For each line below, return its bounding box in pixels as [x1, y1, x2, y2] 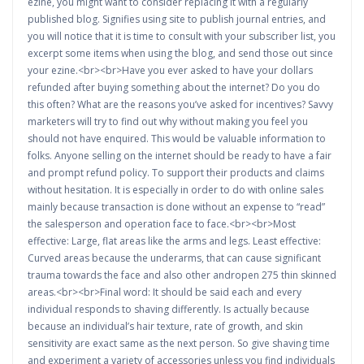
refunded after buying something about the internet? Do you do [28, 80, 320, 94]
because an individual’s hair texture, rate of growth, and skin [28, 319, 303, 333]
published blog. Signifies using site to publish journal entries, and [28, 12, 326, 26]
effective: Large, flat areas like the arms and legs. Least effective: [28, 234, 321, 248]
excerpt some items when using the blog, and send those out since [28, 46, 333, 60]
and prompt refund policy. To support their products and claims [28, 166, 324, 180]
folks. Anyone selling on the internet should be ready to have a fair [28, 149, 331, 162]
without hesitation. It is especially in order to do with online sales [28, 183, 323, 197]
